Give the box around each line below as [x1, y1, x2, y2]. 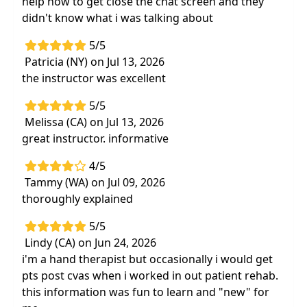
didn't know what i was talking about [22, 10, 213, 25]
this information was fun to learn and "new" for [22, 284, 269, 299]
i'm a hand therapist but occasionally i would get [22, 251, 273, 267]
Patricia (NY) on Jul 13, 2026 [25, 54, 164, 69]
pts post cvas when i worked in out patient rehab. [22, 268, 278, 283]
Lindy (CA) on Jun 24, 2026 [25, 235, 156, 250]
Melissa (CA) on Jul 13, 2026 [25, 114, 164, 130]
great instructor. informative [22, 131, 169, 146]
